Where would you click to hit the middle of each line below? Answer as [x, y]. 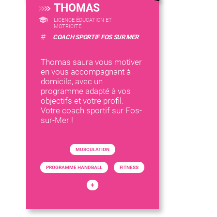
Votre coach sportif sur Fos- [91, 110]
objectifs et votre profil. [82, 101]
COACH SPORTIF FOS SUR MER [96, 37]
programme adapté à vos [85, 91]
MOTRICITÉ [67, 26]
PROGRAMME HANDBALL [74, 167]
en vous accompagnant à [85, 72]
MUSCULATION [92, 149]
